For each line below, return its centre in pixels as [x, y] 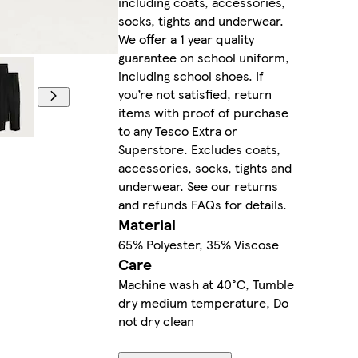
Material [147, 225]
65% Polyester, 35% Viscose [198, 245]
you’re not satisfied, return [195, 94]
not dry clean [156, 321]
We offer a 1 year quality [186, 39]
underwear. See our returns [198, 186]
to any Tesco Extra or [177, 131]
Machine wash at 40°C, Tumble [206, 284]
